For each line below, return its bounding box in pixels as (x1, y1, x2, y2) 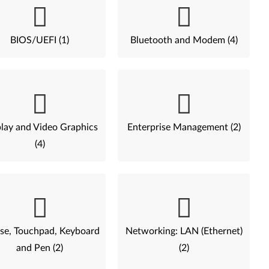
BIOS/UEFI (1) (10, 35, 70, 45)
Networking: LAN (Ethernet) (125, 226, 243, 236)
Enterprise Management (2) (127, 122, 241, 132)
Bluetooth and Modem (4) (130, 35, 238, 45)
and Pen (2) (16, 243, 64, 253)
